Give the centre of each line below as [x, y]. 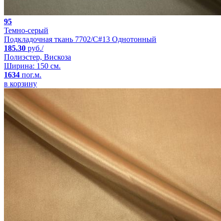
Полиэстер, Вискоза [37, 57]
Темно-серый [26, 30]
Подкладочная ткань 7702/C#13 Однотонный [80, 39]
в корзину [20, 83]
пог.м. [31, 74]
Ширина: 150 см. [32, 66]
